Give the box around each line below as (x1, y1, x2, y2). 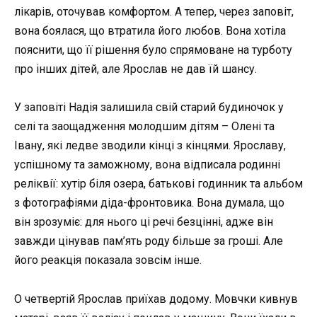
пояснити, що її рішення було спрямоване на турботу (14, 43, 292, 57)
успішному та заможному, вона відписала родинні (14, 158, 280, 172)
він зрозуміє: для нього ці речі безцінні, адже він (14, 215, 273, 229)
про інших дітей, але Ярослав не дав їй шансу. (14, 62, 257, 76)
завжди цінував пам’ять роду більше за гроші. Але (14, 234, 283, 248)
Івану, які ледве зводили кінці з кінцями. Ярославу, (14, 139, 286, 153)
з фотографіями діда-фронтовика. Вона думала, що (14, 196, 284, 210)
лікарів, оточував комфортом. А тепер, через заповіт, (14, 5, 294, 19)
